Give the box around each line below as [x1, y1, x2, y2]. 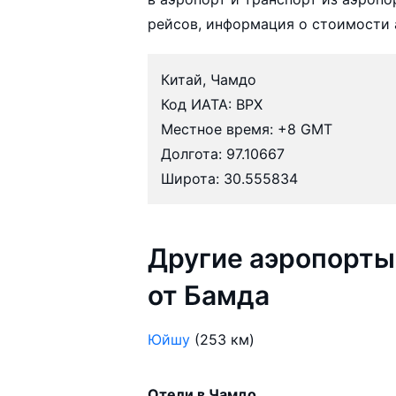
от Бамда [148, 278, 270, 311]
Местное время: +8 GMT [161, 119, 333, 138]
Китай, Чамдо [161, 70, 257, 88]
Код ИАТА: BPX [161, 95, 263, 113]
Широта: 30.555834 [161, 169, 299, 187]
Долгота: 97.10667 [161, 144, 286, 163]
